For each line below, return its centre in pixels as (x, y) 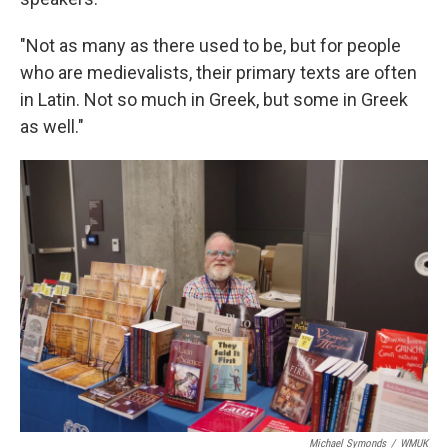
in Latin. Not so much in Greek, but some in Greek (214, 99)
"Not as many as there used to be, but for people (210, 45)
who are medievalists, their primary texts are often (218, 72)
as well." (52, 126)
